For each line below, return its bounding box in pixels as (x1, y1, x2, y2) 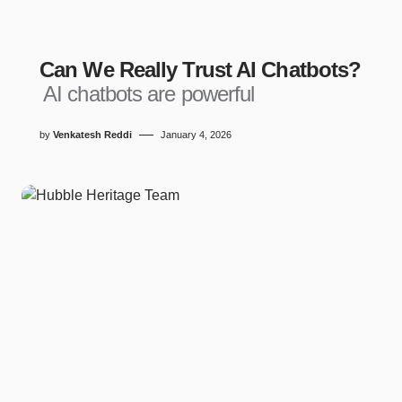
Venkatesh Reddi (53, 129, 132, 140)
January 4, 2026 (161, 129, 232, 140)
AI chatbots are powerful (43, 82, 255, 106)
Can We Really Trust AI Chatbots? (39, 57, 362, 82)
